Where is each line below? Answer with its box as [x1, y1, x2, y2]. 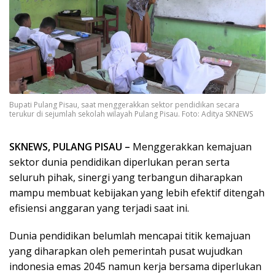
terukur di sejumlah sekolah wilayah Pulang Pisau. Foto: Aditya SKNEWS [9, 108, 253, 119]
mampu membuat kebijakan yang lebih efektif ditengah [9, 185, 265, 199]
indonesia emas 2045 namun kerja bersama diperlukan [9, 259, 261, 273]
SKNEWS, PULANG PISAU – [9, 139, 130, 153]
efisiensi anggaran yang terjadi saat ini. [9, 201, 189, 215]
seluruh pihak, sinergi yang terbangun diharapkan [9, 170, 242, 184]
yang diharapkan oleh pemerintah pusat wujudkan [9, 244, 242, 258]
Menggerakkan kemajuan [130, 139, 252, 153]
